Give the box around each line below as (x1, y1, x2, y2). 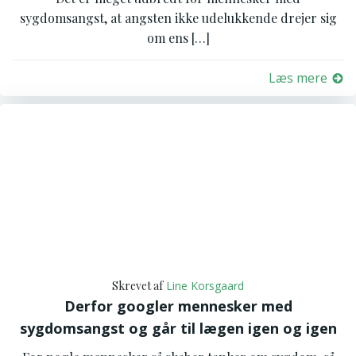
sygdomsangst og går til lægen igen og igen (19, 319, 337, 338)
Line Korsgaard (166, 278, 244, 293)
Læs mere (269, 69, 327, 87)
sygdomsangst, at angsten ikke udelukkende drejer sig (19, 10, 337, 26)
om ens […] (146, 29, 210, 46)
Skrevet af (112, 278, 163, 293)
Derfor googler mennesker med (64, 296, 292, 315)
